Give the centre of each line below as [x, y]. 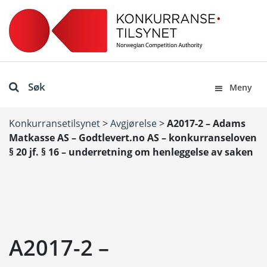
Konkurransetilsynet [55, 123]
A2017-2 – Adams [206, 123]
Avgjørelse [133, 123]
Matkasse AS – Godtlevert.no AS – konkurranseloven [133, 138]
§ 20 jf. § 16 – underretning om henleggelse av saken [131, 152]
